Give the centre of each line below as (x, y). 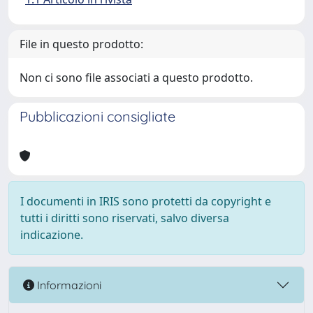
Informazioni (68, 285)
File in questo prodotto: (81, 44)
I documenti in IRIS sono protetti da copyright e (146, 201)
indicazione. (52, 235)
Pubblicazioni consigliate (97, 116)
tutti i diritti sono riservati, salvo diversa (125, 218)
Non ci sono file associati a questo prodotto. (136, 78)
